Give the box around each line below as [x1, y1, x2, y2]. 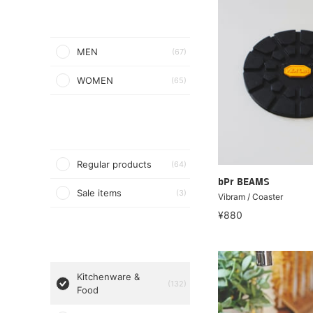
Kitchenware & [77, 271, 140, 282]
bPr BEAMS [218, 177, 270, 188]
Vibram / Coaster [218, 191, 283, 202]
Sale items [77, 187, 122, 198]
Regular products [77, 159, 152, 170]
